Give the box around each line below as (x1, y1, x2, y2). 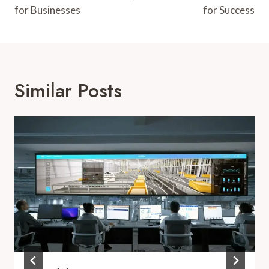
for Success (203, 3, 255, 16)
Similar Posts (14, 76, 122, 104)
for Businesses (14, 3, 80, 16)
